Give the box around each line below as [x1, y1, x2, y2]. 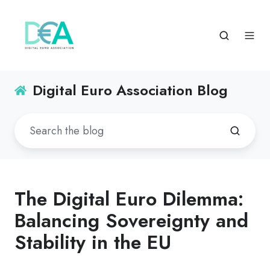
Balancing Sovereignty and [14, 207, 248, 235]
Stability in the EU [14, 228, 171, 257]
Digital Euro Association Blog [33, 80, 228, 101]
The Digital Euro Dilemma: [14, 185, 243, 213]
